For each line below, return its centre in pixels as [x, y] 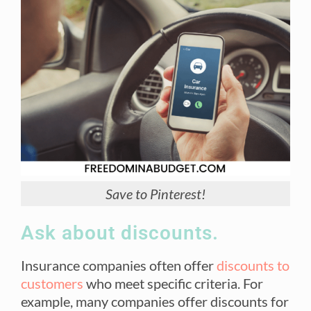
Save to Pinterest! [155, 193]
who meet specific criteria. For [173, 283]
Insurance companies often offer [117, 265]
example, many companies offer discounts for [155, 301]
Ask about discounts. [120, 233]
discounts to [253, 265]
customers [52, 283]
